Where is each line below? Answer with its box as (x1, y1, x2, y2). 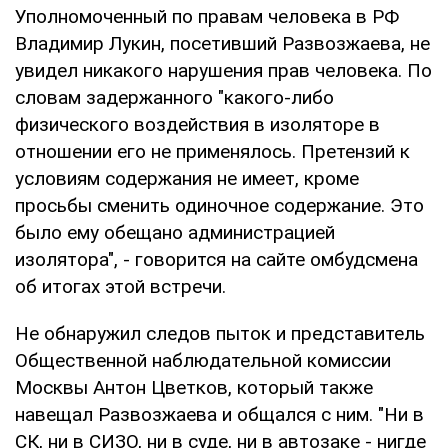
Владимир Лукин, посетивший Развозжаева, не (15, 31, 430, 55)
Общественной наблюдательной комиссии (15, 348, 391, 372)
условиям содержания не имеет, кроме (15, 166, 359, 190)
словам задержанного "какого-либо (15, 85, 334, 109)
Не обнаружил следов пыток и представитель (15, 321, 425, 345)
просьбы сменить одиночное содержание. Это (15, 193, 424, 217)
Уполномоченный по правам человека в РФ (15, 4, 399, 28)
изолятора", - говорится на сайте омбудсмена (15, 247, 418, 271)
